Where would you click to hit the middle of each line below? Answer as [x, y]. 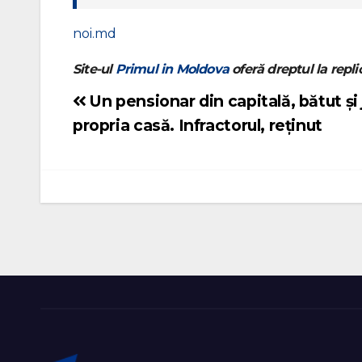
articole [98, 166]
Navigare [103, 104]
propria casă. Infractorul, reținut [198, 125]
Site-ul [94, 69]
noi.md [95, 34]
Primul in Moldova [172, 69]
